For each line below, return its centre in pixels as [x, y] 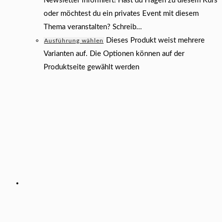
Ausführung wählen [74, 41]
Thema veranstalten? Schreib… [93, 27]
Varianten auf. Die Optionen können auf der [114, 54]
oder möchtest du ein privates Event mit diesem [121, 14]
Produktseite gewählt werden [91, 67]
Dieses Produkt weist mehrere [155, 41]
